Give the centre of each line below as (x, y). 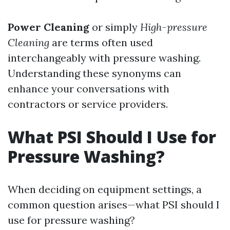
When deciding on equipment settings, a (105, 189)
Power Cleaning (49, 27)
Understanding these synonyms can (94, 73)
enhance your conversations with (89, 89)
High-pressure (174, 27)
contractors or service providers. (88, 104)
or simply (115, 27)
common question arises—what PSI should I (114, 205)
